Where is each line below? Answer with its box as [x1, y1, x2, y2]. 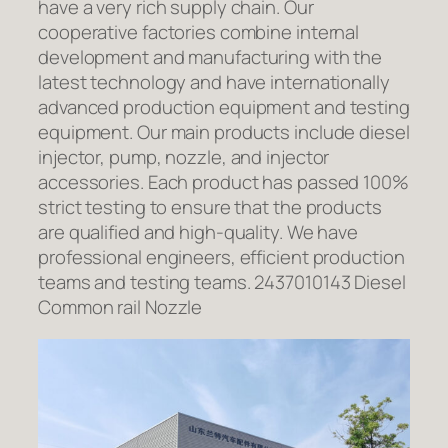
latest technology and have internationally [38, 69, 390, 96]
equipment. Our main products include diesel [38, 119, 410, 146]
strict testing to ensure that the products [38, 194, 382, 221]
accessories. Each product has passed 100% [38, 169, 409, 196]
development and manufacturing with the [38, 44, 383, 71]
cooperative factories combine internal [38, 19, 360, 46]
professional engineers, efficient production [38, 244, 405, 271]
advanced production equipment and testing [38, 94, 410, 121]
